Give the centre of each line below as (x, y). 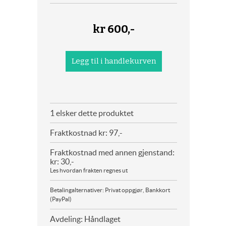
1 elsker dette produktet (92, 113)
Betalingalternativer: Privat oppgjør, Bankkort (110, 190)
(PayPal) (61, 199)
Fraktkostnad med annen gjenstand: (112, 152)
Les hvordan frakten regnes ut (89, 170)
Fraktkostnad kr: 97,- (86, 133)
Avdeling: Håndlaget (85, 219)
